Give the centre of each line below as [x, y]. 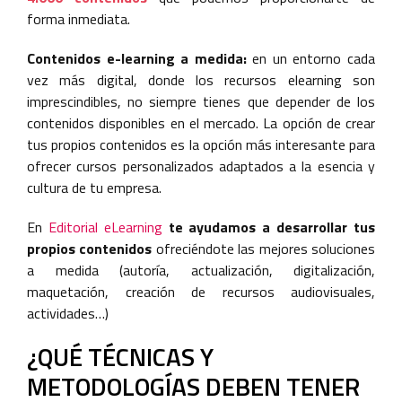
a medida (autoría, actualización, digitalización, [201, 270]
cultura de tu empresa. [94, 188]
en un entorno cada [311, 58]
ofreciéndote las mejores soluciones [264, 249]
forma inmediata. [79, 19]
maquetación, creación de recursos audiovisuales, [201, 292]
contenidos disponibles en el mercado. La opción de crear [201, 123]
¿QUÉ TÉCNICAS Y [120, 357]
